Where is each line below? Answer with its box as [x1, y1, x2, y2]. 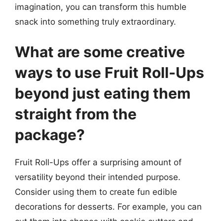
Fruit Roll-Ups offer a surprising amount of [15, 157, 182, 167]
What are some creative [15, 43, 185, 61]
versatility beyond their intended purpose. [15, 172, 181, 182]
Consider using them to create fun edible [15, 187, 177, 197]
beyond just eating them [15, 84, 190, 102]
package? [15, 126, 85, 144]
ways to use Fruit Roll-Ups [15, 64, 204, 81]
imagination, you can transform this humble [15, 1, 186, 12]
